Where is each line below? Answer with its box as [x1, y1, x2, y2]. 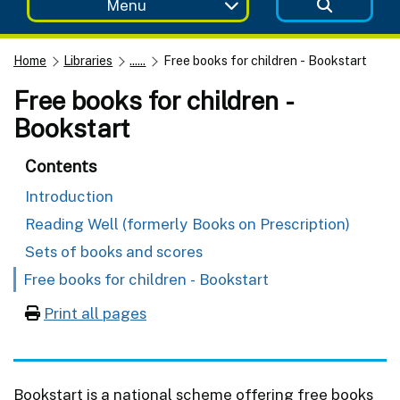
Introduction [25, 187, 113, 205]
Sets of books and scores [25, 242, 203, 261]
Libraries [63, 53, 113, 68]
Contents [25, 155, 97, 176]
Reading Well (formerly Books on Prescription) [25, 214, 350, 233]
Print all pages [44, 304, 146, 322]
